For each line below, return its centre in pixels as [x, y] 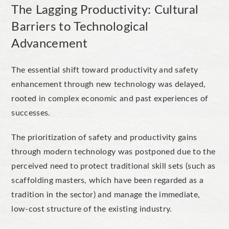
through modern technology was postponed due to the [113, 152]
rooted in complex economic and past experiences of [110, 98]
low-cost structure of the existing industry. [92, 209]
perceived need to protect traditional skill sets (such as [113, 166]
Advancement [49, 44]
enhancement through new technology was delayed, [109, 84]
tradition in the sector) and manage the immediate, [106, 194]
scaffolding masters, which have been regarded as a [108, 180]
